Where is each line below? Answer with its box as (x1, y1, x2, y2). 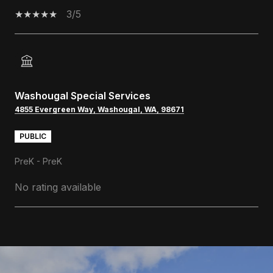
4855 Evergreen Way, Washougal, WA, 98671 (15, 104, 184, 114)
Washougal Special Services (15, 89, 151, 102)
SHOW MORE (15, 238, 80, 249)
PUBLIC (19, 131, 46, 141)
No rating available (15, 180, 101, 193)
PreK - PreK (15, 155, 62, 166)
